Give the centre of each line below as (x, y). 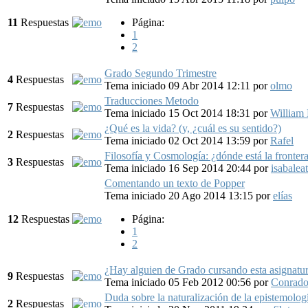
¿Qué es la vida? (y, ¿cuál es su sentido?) (193, 128)
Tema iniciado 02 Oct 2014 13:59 (179, 140)
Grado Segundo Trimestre (161, 73)
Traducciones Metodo (152, 100)
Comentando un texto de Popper (175, 183)
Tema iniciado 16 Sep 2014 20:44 (179, 168)
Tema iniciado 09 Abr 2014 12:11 (179, 85)
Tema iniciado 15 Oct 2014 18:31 (179, 113)
